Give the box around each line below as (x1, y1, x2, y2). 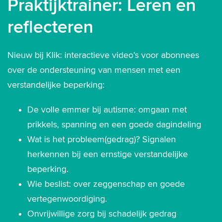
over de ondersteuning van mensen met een (7, 65, 180, 75)
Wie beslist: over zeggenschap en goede (27, 179, 185, 189)
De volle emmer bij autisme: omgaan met (27, 105, 187, 115)
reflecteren (7, 16, 93, 38)
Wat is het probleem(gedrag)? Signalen (27, 134, 176, 145)
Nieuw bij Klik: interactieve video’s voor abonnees (7, 50, 199, 60)
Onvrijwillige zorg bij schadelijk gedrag (27, 209, 176, 219)
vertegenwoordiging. (27, 194, 107, 204)
